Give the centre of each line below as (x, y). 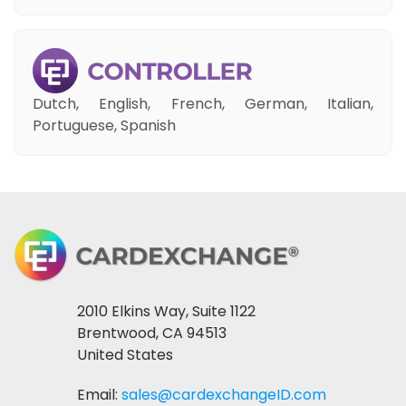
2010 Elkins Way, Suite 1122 (166, 311)
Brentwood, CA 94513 (152, 333)
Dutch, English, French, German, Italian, (203, 104)
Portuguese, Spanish (104, 126)
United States (125, 355)
